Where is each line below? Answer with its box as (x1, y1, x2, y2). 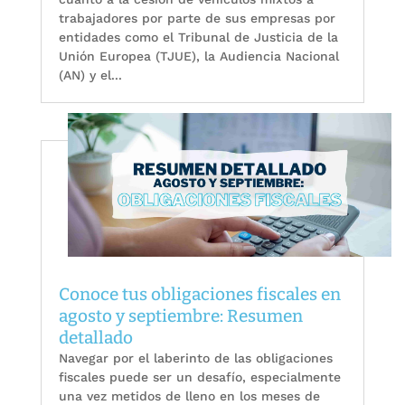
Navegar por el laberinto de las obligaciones (58, 351, 333, 366)
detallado (58, 327, 133, 349)
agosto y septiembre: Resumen (58, 306, 303, 327)
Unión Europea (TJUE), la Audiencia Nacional (58, 48, 339, 63)
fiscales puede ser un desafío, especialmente (58, 370, 341, 385)
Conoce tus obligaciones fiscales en (58, 284, 341, 306)
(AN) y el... (58, 67, 122, 82)
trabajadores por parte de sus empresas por (58, 10, 335, 25)
